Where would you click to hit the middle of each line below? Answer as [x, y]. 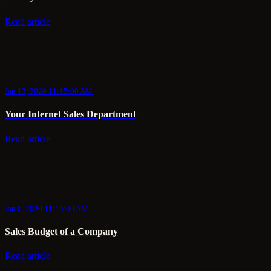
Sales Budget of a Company [61, 232]
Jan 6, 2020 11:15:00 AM [47, 208]
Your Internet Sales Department [70, 114]
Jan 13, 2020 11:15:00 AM [49, 91]
